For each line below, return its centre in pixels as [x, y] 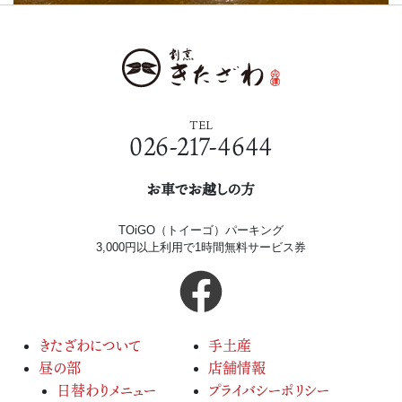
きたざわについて [90, 346]
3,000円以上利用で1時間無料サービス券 [201, 248]
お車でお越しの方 [201, 190]
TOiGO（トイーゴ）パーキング [201, 231]
